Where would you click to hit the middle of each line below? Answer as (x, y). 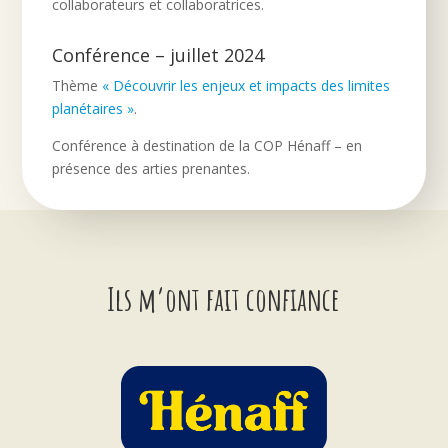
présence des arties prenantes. (151, 168)
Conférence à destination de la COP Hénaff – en (207, 145)
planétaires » (93, 108)
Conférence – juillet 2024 (158, 54)
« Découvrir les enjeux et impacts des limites (246, 85)
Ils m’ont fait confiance (224, 298)
